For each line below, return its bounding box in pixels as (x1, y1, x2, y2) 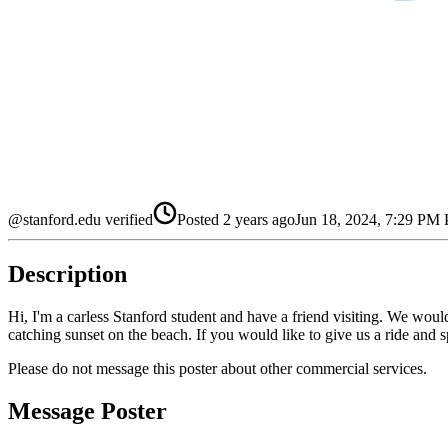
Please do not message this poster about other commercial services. (8, 359, 427, 377)
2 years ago (223, 210, 295, 228)
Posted (177, 210, 219, 228)
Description (8, 260, 127, 287)
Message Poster (8, 397, 167, 424)
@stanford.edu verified (8, 210, 153, 228)
